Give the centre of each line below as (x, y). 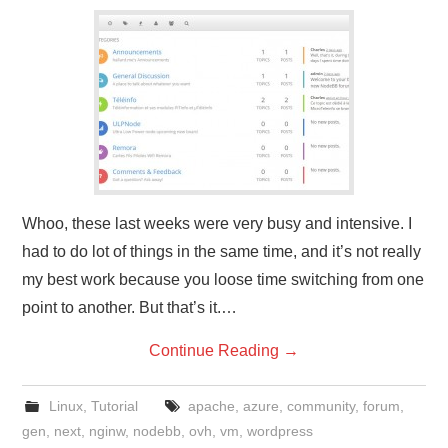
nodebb (157, 431)
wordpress (280, 431)
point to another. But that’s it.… (130, 307)
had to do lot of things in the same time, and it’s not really (222, 251)
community (320, 406)
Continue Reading (216, 350)
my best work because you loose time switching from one (223, 279)
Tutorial (114, 406)
